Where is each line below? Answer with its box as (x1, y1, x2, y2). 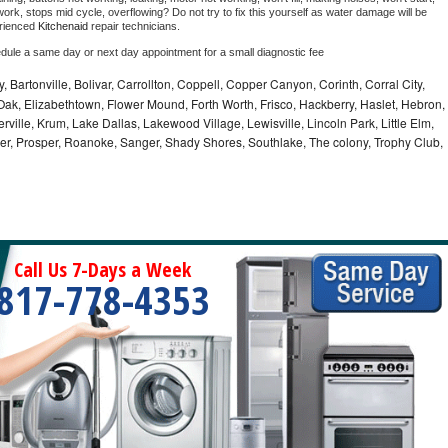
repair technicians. (91, 20, 183, 33)
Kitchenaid (38, 20, 91, 33)
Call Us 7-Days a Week (14, 256, 192, 284)
